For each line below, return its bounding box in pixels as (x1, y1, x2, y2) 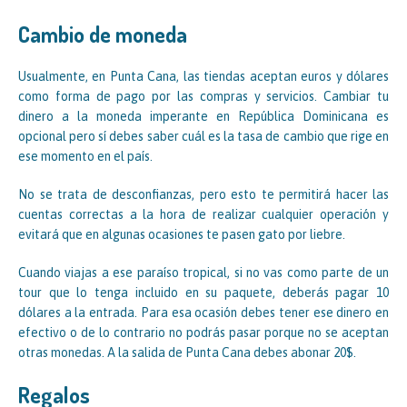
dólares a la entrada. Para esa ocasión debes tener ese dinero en (18, 305, 389, 321)
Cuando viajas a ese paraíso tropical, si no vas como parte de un (18, 265, 389, 281)
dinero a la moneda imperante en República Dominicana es (18, 109, 389, 124)
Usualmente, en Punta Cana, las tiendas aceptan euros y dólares (18, 69, 389, 84)
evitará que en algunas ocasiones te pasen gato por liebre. (18, 227, 345, 243)
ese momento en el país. (18, 149, 153, 164)
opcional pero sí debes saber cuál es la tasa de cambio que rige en (18, 129, 389, 144)
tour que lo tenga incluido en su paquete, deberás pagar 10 (18, 285, 389, 301)
